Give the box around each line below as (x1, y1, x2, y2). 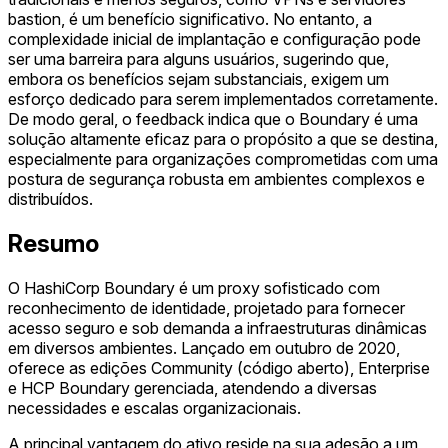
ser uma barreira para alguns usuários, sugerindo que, (8, 49, 389, 70)
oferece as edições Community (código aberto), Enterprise (8, 358, 430, 378)
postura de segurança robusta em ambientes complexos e (8, 169, 425, 190)
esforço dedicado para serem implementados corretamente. (8, 89, 438, 110)
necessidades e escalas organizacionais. (8, 398, 301, 418)
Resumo (8, 229, 99, 259)
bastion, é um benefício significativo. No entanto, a (8, 9, 372, 30)
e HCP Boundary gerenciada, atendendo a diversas (8, 378, 377, 398)
